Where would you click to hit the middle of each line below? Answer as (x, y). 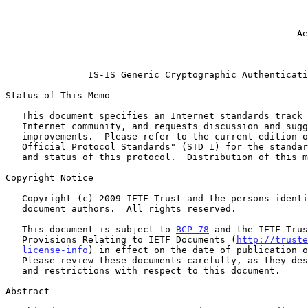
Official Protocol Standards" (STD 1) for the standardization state (14, 146)
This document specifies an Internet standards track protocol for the (14, 115)
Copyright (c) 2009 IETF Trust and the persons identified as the (14, 198)
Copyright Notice (49, 177)
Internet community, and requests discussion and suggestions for (14, 126)
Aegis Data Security (151, 33)
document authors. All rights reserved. (14, 208)
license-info (55, 250)
